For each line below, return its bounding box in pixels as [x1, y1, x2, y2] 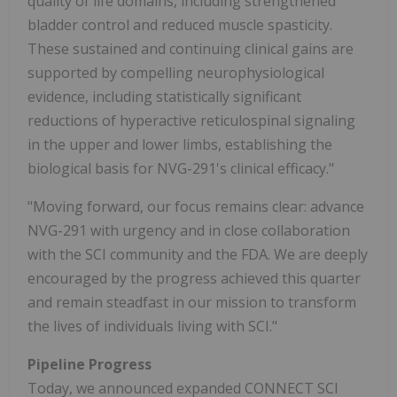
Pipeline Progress [27, 354, 152, 375]
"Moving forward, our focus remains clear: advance [27, 197, 364, 217]
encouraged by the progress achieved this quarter [27, 269, 361, 289]
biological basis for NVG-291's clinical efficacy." [27, 159, 334, 179]
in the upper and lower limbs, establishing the [27, 135, 332, 155]
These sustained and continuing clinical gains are [27, 39, 354, 59]
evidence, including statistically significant [27, 87, 301, 107]
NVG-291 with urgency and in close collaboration [27, 221, 350, 241]
